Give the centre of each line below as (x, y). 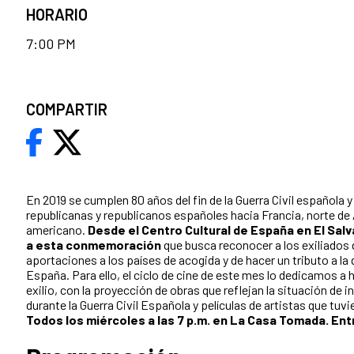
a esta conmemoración (94, 245)
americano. (57, 230)
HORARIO (57, 15)
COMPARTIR (67, 109)
